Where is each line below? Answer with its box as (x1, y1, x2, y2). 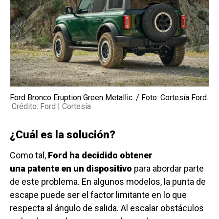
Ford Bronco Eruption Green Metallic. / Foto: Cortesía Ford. (10, 93, 208, 103)
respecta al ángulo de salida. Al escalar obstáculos (10, 203, 204, 214)
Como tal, (10, 150, 48, 161)
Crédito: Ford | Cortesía (12, 102, 91, 111)
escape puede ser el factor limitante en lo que (10, 190, 187, 200)
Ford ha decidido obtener (48, 150, 153, 161)
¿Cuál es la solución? (10, 129, 115, 141)
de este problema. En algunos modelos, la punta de (10, 176, 206, 187)
